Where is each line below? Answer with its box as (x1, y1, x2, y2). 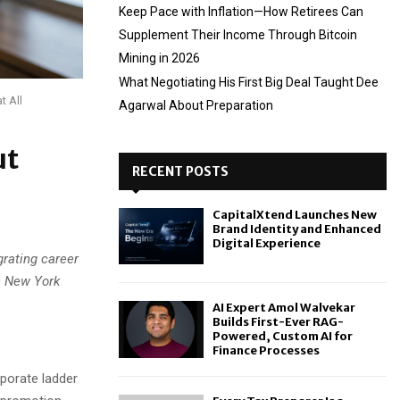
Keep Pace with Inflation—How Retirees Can (119, 4, 363, 19)
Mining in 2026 (119, 51, 200, 65)
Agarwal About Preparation (119, 98, 273, 112)
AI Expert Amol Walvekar (212, 300, 355, 316)
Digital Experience (212, 236, 321, 251)
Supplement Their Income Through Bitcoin (119, 28, 357, 42)
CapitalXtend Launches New (212, 207, 377, 222)
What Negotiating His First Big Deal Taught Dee (119, 75, 379, 89)
